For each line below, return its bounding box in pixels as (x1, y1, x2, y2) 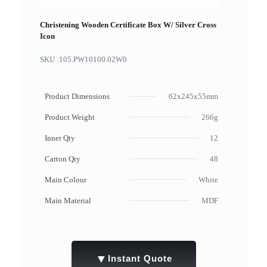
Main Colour (44, 175, 86, 185)
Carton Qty (44, 154, 80, 164)
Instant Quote (107, 253, 172, 264)
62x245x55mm (168, 92, 218, 101)
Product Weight (44, 113, 95, 122)
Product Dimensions (44, 92, 110, 101)
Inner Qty (44, 133, 75, 143)
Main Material (44, 196, 91, 206)
